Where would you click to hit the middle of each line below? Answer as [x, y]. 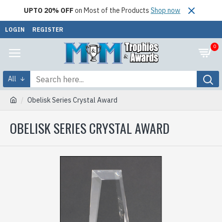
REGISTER [48, 29]
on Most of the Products [112, 10]
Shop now [166, 10]
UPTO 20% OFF [49, 10]
